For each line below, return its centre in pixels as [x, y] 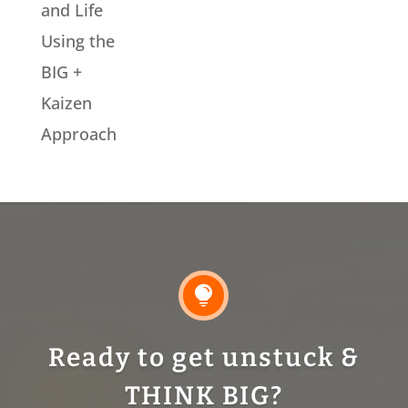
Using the [77, 41]
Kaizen [66, 102]
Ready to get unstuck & [204, 357]
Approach [78, 133]
